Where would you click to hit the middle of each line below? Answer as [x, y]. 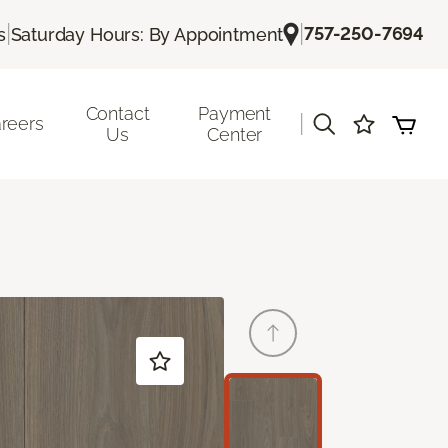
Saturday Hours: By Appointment [147, 34]
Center [235, 134]
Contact [117, 113]
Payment [235, 113]
